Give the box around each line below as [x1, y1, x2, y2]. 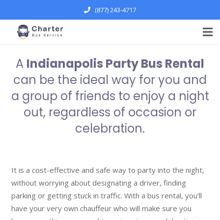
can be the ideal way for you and [13, 71, 207, 88]
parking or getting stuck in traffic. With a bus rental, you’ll [11, 190, 202, 200]
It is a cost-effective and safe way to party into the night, [11, 165, 204, 175]
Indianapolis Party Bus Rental [27, 55, 204, 72]
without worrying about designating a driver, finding [11, 177, 186, 188]
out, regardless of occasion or [24, 104, 196, 120]
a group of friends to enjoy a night [11, 87, 209, 104]
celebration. [75, 120, 145, 137]
